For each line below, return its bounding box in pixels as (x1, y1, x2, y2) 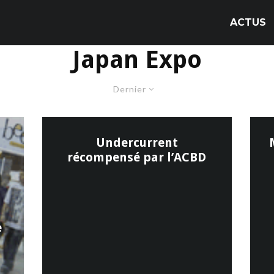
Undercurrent (95, 135, 178, 150)
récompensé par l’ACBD (67, 150, 207, 165)
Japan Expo (72, 45, 202, 74)
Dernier (113, 84, 146, 94)
